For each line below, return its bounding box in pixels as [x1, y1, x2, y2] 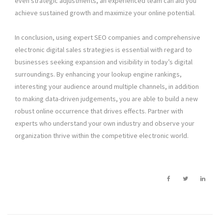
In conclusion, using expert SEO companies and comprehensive [15, 33, 200, 42]
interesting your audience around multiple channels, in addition [15, 82, 199, 91]
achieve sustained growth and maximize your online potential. [15, 8, 195, 18]
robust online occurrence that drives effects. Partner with [15, 107, 183, 116]
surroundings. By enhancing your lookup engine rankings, [15, 70, 182, 79]
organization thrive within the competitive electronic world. [15, 131, 189, 140]
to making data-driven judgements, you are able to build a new [15, 94, 198, 104]
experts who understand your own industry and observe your [15, 119, 194, 128]
